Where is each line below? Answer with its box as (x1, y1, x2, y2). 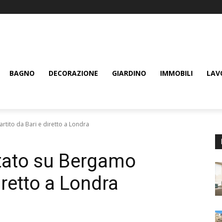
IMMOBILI (160, 68, 193, 78)
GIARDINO (112, 68, 146, 78)
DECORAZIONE (49, 68, 98, 78)
